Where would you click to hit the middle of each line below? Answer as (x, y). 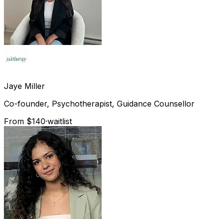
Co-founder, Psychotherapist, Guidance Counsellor (99, 103)
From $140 (25, 121)
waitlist (60, 121)
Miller (35, 86)
